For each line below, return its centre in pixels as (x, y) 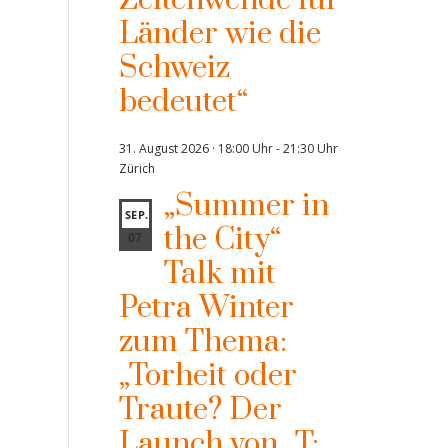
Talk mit (219, 274)
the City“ (222, 240)
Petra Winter (206, 308)
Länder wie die (219, 34)
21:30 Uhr (310, 148)
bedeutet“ (183, 102)
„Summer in (246, 206)
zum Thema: (202, 342)
